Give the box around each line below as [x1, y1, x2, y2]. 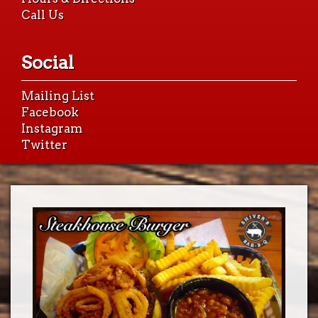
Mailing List [21, 89, 94, 103]
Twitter [21, 138, 67, 152]
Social [21, 52, 74, 73]
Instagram [21, 121, 82, 136]
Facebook [21, 105, 79, 119]
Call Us [21, 8, 64, 22]
